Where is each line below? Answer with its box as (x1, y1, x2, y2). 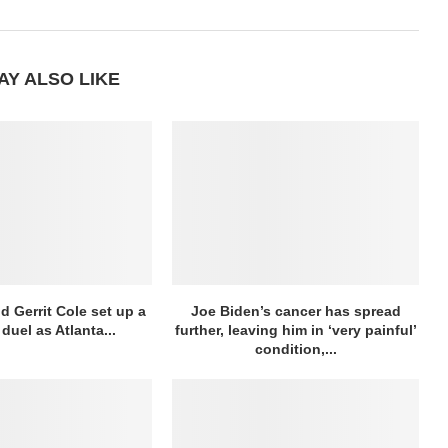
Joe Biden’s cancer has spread (190, 303, 401, 320)
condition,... (254, 341, 337, 358)
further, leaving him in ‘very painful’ (174, 322, 417, 339)
